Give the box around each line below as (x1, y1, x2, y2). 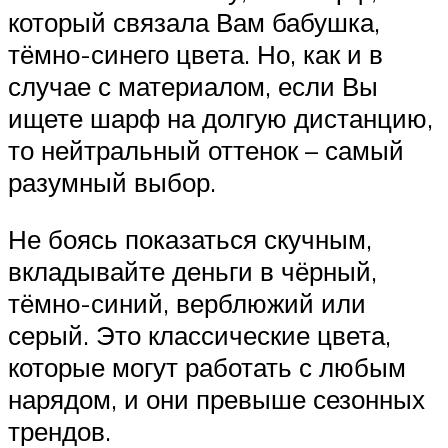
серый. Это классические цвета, (8, 319, 391, 352)
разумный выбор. (8, 165, 216, 198)
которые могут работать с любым (8, 351, 406, 384)
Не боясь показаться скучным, (8, 223, 372, 256)
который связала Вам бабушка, (8, 5, 380, 38)
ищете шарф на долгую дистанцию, (8, 101, 433, 134)
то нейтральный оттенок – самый (8, 133, 404, 166)
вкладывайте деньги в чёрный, (8, 255, 377, 288)
